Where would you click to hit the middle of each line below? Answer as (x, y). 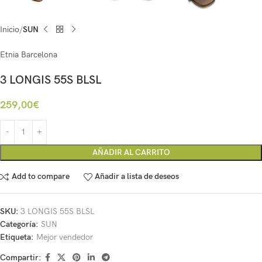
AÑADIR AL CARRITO (131, 152)
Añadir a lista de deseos (137, 177)
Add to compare (40, 177)
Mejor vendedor (65, 237)
